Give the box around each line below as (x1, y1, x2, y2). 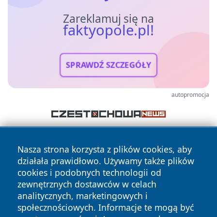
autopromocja (171, 90, 209, 99)
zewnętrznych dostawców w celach (17, 178, 156, 190)
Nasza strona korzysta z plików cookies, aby (17, 143, 192, 155)
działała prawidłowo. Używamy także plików (17, 155, 194, 167)
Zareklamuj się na (62, 11, 155, 26)
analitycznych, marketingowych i (17, 190, 148, 201)
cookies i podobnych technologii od (17, 167, 161, 178)
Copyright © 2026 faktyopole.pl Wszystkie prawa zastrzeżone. (9, 192, 208, 201)
